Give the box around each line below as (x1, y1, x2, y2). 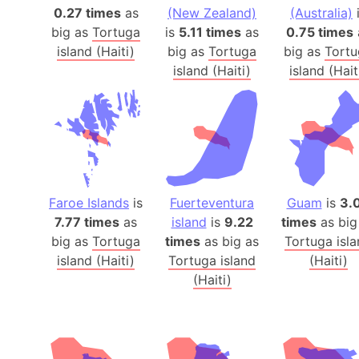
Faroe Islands (49, 195, 129, 212)
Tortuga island (168, 252, 256, 269)
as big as (200, 233, 259, 250)
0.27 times (53, 5, 121, 22)
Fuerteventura (170, 195, 254, 212)
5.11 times (179, 24, 241, 41)
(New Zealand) (167, 5, 256, 22)
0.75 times (285, 24, 353, 41)
